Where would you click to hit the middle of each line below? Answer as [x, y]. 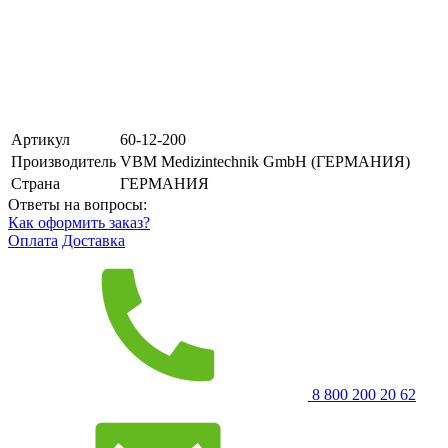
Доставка [93, 240]
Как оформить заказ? [79, 222]
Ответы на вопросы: [77, 204]
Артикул [40, 139]
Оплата [33, 240]
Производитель [63, 161]
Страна [35, 183]
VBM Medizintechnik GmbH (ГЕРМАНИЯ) [265, 161]
